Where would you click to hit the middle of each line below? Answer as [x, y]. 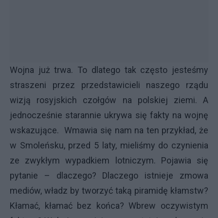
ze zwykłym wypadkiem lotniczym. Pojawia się [109, 160]
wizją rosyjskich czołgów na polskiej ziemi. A [109, 100]
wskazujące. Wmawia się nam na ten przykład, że [109, 130]
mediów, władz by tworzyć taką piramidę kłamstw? [109, 191]
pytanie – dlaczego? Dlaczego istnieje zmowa [109, 175]
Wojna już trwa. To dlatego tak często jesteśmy [109, 70]
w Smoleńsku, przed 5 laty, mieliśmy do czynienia [109, 145]
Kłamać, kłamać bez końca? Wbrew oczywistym [109, 206]
